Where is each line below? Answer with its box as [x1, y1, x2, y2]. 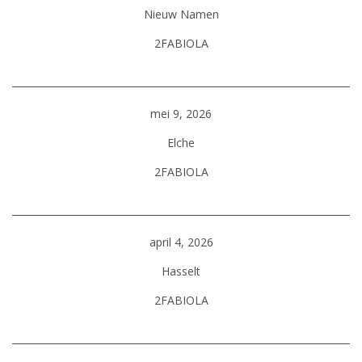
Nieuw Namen [143, 6, 219, 22]
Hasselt [162, 263, 200, 279]
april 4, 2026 [149, 234, 213, 250]
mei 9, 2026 [150, 106, 212, 121]
